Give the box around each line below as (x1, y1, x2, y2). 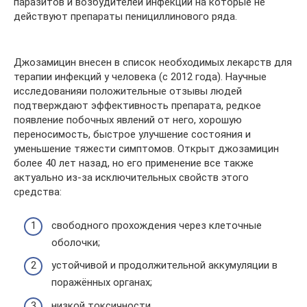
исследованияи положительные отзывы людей (14, 85, 242, 97)
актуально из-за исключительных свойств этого (14, 171, 249, 184)
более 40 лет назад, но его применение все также (14, 157, 254, 169)
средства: (14, 186, 62, 198)
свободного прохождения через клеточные (51, 219, 262, 232)
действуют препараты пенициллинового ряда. (14, 10, 237, 23)
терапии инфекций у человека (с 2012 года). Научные (14, 71, 267, 83)
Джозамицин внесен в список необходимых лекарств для (14, 56, 292, 69)
